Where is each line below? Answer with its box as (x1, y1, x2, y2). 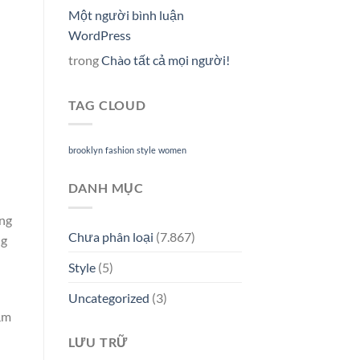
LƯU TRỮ (67, 333, 129, 350)
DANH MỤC (67, 180, 144, 196)
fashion (104, 145, 134, 156)
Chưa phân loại (67, 228, 153, 244)
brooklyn (67, 145, 103, 156)
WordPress (67, 27, 131, 43)
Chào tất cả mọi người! (100, 51, 230, 67)
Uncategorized (67, 289, 149, 305)
